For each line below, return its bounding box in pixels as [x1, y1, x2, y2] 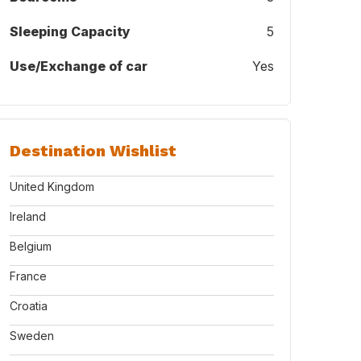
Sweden [10, 329, 54, 342]
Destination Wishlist [10, 141, 176, 160]
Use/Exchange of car [10, 58, 147, 74]
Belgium [10, 239, 52, 253]
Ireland [10, 210, 46, 223]
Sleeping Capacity [10, 23, 131, 39]
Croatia [10, 299, 48, 313]
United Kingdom [10, 180, 94, 193]
